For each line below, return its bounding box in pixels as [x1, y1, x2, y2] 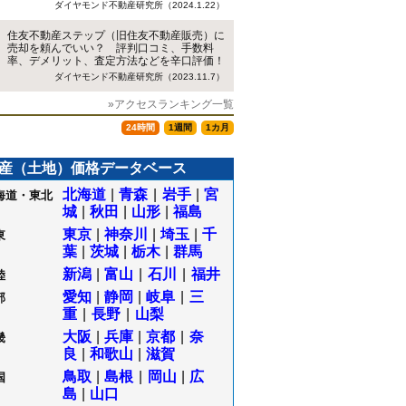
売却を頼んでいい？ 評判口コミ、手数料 [7, 42, 214, 54]
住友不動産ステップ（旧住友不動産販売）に [7, 29, 225, 42]
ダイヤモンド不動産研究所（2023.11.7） [54, 72, 225, 82]
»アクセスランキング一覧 [108, 98, 234, 111]
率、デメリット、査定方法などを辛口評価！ [7, 54, 225, 67]
